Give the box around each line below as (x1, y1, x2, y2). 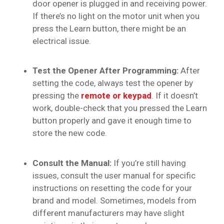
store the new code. (32, 128, 107, 138)
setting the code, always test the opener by (32, 78, 193, 88)
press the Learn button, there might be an (32, 23, 186, 33)
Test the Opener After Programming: (32, 65, 178, 76)
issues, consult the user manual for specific (32, 170, 195, 180)
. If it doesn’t (151, 90, 198, 101)
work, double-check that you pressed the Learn (32, 103, 207, 113)
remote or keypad (81, 90, 151, 101)
